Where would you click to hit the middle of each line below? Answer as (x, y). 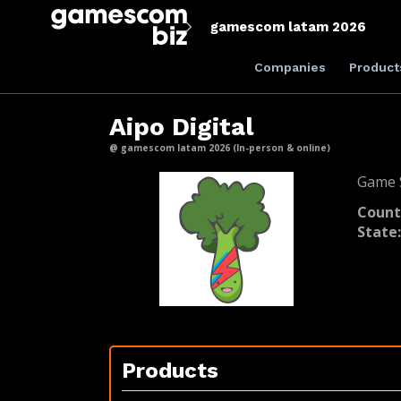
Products (170, 371)
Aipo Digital (182, 127)
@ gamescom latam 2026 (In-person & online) (220, 148)
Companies (290, 67)
